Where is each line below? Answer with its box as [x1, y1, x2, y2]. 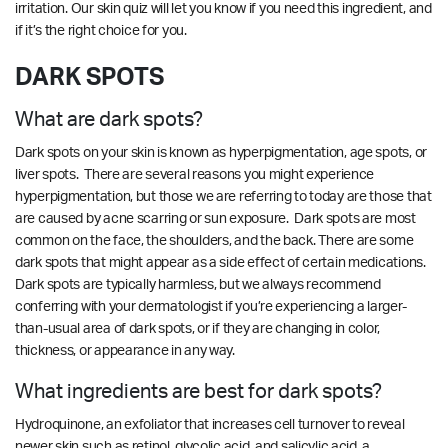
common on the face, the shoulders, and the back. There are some [15, 233, 414, 248]
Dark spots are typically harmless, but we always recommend [15, 277, 381, 292]
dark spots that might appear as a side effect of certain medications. [15, 255, 426, 270]
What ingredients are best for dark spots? [15, 381, 382, 402]
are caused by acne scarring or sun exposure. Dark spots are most [15, 211, 416, 226]
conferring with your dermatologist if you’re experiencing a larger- [15, 299, 407, 314]
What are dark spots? [15, 109, 203, 130]
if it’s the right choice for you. [15, 23, 187, 38]
